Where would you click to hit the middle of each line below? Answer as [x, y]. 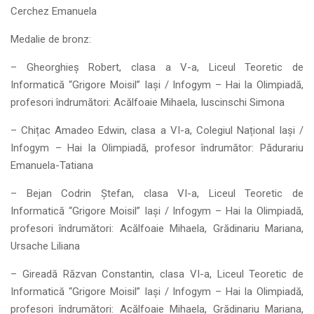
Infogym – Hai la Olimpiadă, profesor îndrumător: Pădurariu [157, 148]
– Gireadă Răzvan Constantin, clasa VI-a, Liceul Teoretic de [157, 274]
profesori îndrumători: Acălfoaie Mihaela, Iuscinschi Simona [148, 102]
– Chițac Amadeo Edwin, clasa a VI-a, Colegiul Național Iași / [157, 130]
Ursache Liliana [45, 246]
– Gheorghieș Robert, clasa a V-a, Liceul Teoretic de [157, 67]
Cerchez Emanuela [54, 11]
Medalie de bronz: [51, 39]
